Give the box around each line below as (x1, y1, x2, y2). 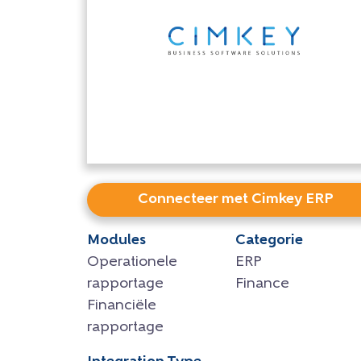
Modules (87, 232, 146, 248)
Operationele (87, 254, 177, 270)
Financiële (87, 297, 156, 313)
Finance (235, 276, 290, 292)
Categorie (235, 232, 304, 248)
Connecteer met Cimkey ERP (137, 191, 334, 207)
